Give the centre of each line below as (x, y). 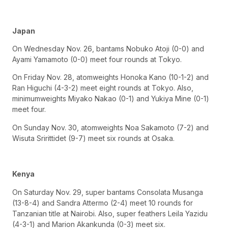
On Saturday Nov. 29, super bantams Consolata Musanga (108, 192)
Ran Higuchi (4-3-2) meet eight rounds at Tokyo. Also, (103, 88)
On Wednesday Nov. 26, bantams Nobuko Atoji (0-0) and (108, 48)
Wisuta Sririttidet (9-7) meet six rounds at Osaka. (93, 138)
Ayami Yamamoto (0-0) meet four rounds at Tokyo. (97, 59)
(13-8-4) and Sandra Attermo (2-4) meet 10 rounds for (103, 203)
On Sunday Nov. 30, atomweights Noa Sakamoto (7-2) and (110, 127)
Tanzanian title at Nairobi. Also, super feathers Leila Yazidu (110, 213)
